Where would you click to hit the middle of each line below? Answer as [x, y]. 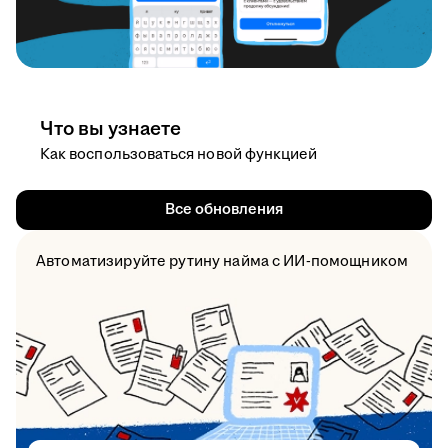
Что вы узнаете [110, 129]
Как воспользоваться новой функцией [179, 155]
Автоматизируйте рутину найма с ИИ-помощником [222, 262]
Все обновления [224, 210]
